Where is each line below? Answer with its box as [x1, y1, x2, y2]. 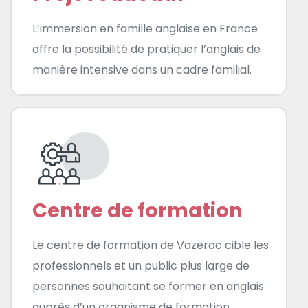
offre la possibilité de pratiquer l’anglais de [32, 41, 261, 57]
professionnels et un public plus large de [32, 257, 250, 274]
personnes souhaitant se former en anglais [32, 278, 264, 294]
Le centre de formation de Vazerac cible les [32, 236, 269, 253]
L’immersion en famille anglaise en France [32, 20, 258, 36]
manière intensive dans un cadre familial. [32, 61, 252, 78]
